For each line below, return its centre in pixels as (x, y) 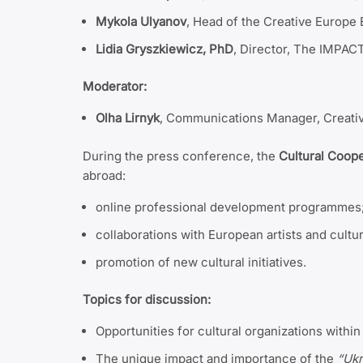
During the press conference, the (181, 156)
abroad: (104, 175)
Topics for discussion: (147, 300)
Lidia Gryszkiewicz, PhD (164, 49)
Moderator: (115, 87)
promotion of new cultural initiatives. (201, 262)
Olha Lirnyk (128, 118)
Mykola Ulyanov (141, 21)
